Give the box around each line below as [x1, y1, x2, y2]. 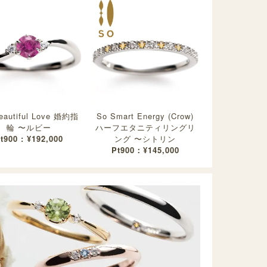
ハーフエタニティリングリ [95, 121, 195, 133]
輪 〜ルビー [7, 121, 52, 133]
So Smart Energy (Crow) [97, 110, 194, 122]
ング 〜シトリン [114, 132, 176, 144]
